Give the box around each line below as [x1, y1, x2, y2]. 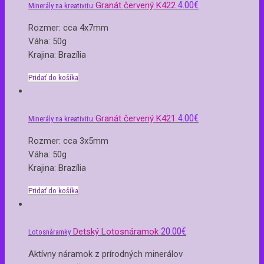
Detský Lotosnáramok [73, 226, 159, 237]
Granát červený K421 [95, 113, 176, 124]
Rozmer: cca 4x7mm [28, 22, 108, 33]
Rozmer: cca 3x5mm [28, 135, 108, 146]
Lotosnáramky [28, 227, 71, 236]
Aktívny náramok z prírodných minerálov [28, 248, 183, 259]
